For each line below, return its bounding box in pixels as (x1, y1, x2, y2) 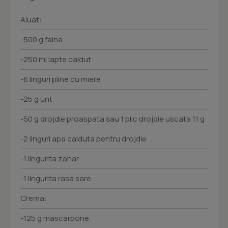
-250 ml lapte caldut (20, 54, 91, 65)
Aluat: (20, 14, 42, 25)
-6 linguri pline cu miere (20, 74, 101, 85)
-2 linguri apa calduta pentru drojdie (20, 133, 147, 145)
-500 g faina (20, 34, 63, 45)
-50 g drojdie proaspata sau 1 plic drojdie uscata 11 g (20, 113, 205, 125)
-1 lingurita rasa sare (20, 173, 91, 184)
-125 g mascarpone (20, 213, 89, 224)
